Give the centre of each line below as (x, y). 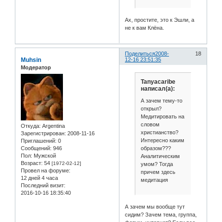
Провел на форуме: (46, 170)
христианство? (159, 132)
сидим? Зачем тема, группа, (161, 214)
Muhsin (31, 60)
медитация (154, 180)
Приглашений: (39, 140)
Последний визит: (43, 185)
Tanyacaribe (158, 82)
